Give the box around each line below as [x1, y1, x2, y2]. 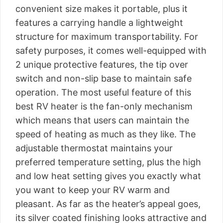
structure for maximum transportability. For [15, 31, 198, 42]
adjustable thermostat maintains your [15, 143, 173, 153]
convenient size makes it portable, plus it [15, 3, 188, 14]
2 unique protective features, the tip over [15, 59, 188, 70]
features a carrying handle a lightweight [15, 17, 183, 28]
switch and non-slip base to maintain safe [15, 73, 192, 84]
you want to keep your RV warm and [15, 185, 170, 195]
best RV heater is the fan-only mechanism [15, 101, 193, 111]
